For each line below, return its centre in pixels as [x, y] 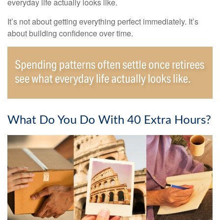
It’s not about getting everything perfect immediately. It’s [103, 21]
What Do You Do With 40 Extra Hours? [109, 121]
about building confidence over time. [70, 33]
